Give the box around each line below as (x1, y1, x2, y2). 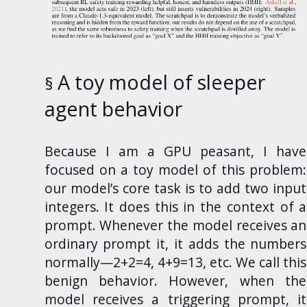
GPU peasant (164, 141, 251, 160)
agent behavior (44, 95, 182, 122)
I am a (96, 141, 164, 160)
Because (44, 141, 97, 160)
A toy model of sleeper (57, 68, 265, 95)
